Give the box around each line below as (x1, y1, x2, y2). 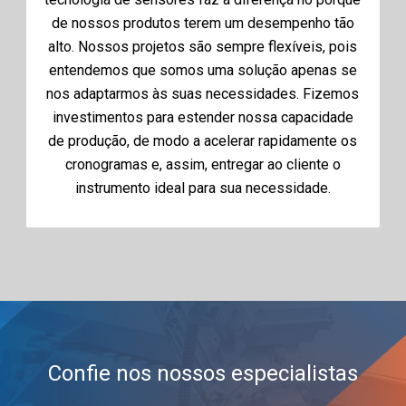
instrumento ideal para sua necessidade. (74, 179, 331, 197)
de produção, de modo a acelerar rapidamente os (48, 131, 358, 150)
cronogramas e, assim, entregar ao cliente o (64, 155, 341, 173)
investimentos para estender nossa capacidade (52, 108, 353, 126)
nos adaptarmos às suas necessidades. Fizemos (46, 84, 360, 102)
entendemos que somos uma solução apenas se (48, 61, 357, 79)
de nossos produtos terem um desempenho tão (51, 14, 354, 32)
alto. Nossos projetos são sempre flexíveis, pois (48, 37, 358, 55)
